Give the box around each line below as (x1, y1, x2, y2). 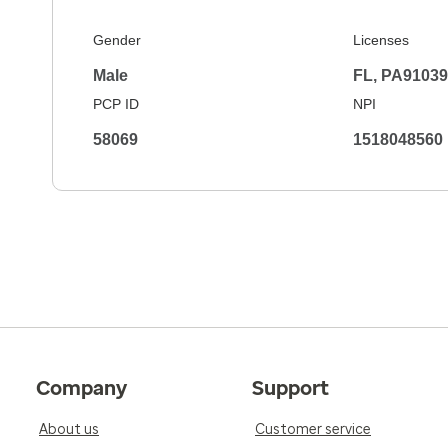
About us (39, 420, 99, 438)
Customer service (255, 420, 371, 438)
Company (36, 375, 127, 400)
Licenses (352, 31, 409, 48)
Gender (93, 31, 141, 48)
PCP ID (93, 95, 139, 112)
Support (252, 375, 329, 400)
